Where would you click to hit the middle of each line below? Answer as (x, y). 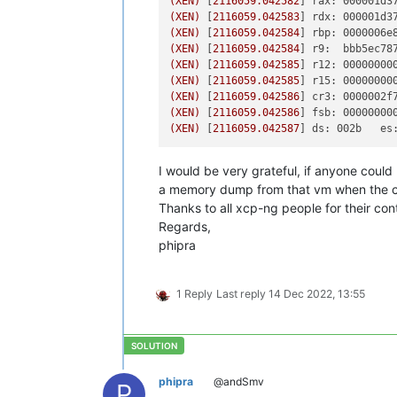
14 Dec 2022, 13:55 (317, 294)
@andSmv (237, 382)
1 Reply (195, 294)
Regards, (185, 227)
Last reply (242, 294)
